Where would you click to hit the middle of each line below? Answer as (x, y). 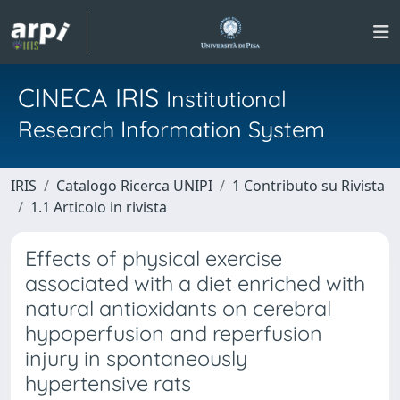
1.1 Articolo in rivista (99, 207)
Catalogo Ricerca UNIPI (134, 186)
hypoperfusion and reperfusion (174, 333)
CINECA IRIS (92, 97)
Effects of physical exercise (154, 258)
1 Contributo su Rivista (308, 186)
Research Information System (171, 129)
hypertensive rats (108, 383)
